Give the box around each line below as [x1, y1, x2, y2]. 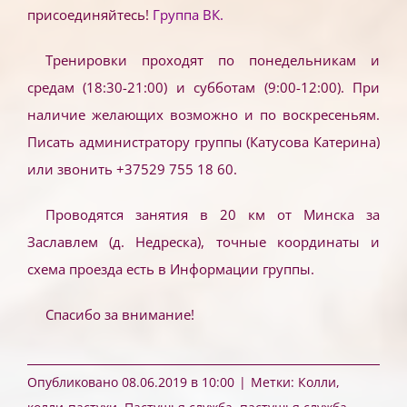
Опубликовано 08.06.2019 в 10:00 [27, 373, 234, 392]
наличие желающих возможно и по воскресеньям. [27, 105, 380, 124]
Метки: [251, 373, 298, 392]
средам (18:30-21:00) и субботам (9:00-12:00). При [27, 78, 380, 97]
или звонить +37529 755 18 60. [27, 160, 237, 179]
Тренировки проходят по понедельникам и [45, 51, 380, 70]
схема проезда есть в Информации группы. [27, 260, 314, 279]
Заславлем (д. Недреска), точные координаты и [27, 233, 380, 252]
